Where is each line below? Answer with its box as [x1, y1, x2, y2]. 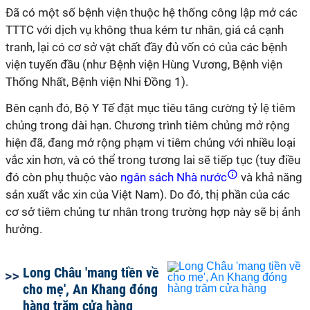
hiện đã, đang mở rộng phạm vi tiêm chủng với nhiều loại [6, 136, 295, 149]
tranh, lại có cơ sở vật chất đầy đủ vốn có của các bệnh [6, 40, 287, 54]
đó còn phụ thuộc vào [6, 170, 118, 184]
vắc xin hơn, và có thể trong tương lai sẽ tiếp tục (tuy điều [6, 153, 300, 167]
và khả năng [238, 170, 302, 184]
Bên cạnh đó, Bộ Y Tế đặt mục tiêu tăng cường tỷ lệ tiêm [6, 101, 295, 115]
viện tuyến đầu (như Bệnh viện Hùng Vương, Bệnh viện [6, 57, 282, 71]
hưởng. [6, 222, 42, 236]
